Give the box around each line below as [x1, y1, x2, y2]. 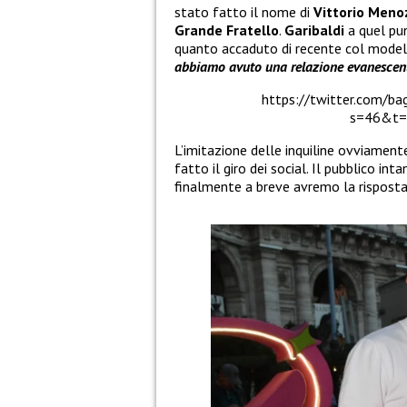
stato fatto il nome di [174, 3, 313, 22]
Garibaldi [284, 21, 344, 40]
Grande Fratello [174, 21, 279, 40]
